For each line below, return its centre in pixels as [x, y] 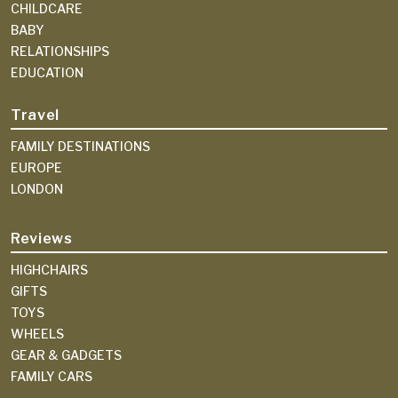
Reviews [42, 239]
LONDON [37, 189]
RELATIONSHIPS [60, 52]
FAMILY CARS [52, 377]
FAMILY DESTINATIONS [80, 147]
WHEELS [37, 334]
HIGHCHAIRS [49, 270]
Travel [35, 115]
